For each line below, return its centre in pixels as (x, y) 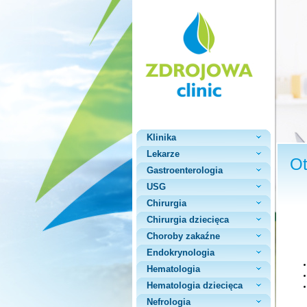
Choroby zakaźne (183, 236)
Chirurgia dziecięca (188, 220)
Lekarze (163, 154)
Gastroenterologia (185, 170)
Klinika (161, 137)
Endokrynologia (181, 253)
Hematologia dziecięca (195, 285)
